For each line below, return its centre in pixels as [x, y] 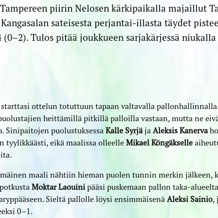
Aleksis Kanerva [180, 130]
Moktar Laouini [58, 187]
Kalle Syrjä [124, 130]
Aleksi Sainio [190, 199]
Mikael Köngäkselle [159, 142]
